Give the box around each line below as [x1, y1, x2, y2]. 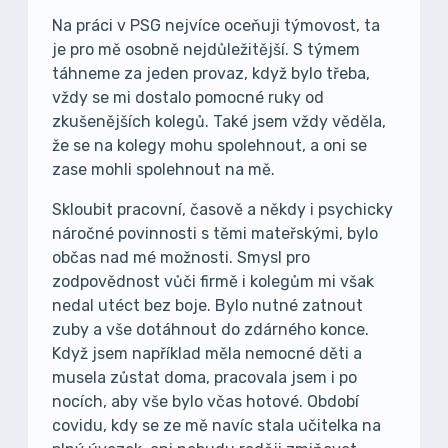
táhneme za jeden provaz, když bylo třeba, [52, 64, 370, 83]
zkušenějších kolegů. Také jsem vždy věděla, [52, 112, 386, 131]
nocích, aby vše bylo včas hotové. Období [52, 392, 359, 411]
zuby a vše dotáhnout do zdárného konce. [52, 320, 369, 339]
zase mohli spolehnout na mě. [52, 160, 275, 179]
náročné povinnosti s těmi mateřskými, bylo [52, 224, 378, 243]
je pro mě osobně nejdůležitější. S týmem [52, 40, 360, 59]
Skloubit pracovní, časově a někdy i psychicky [52, 200, 393, 219]
